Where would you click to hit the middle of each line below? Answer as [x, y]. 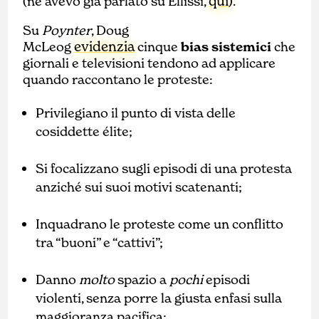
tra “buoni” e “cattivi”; [100, 242]
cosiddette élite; [84, 131]
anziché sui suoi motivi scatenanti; [139, 187]
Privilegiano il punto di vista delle [136, 113]
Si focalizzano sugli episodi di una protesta [164, 168]
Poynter [67, 30]
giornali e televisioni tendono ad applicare [150, 63]
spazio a [142, 279]
